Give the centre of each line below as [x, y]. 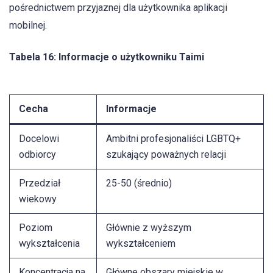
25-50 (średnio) [139, 183]
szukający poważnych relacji [166, 154]
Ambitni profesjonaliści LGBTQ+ [173, 138]
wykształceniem [141, 243]
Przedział [40, 183]
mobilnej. [28, 25]
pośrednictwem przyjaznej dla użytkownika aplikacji [118, 7]
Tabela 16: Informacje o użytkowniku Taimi [107, 57]
